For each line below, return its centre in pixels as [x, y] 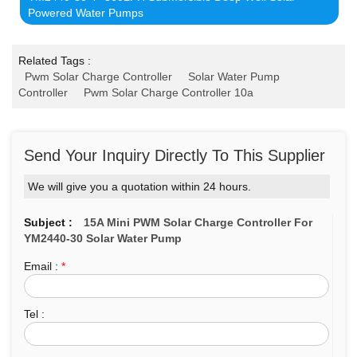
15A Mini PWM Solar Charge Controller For [198, 222]
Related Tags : [55, 60]
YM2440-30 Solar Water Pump [103, 238]
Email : [43, 266]
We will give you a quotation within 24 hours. [139, 186]
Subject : [48, 222]
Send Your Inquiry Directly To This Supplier [175, 155]
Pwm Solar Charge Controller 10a [169, 92]
